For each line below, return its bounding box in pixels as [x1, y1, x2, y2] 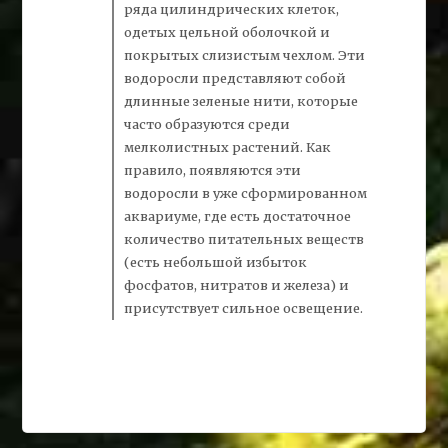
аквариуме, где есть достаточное [124, 208, 352, 225]
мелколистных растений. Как [124, 139, 332, 156]
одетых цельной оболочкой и [124, 24, 331, 41]
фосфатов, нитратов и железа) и [124, 277, 350, 294]
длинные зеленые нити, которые [124, 93, 359, 110]
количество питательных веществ [124, 231, 365, 248]
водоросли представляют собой [124, 70, 347, 87]
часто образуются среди [124, 116, 291, 133]
